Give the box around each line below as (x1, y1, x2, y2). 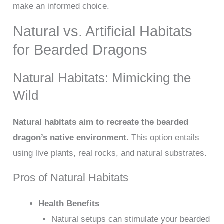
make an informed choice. (13, 1, 110, 11)
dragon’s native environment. (13, 133, 129, 143)
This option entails (129, 133, 200, 143)
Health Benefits (38, 199, 100, 209)
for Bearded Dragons (13, 42, 148, 58)
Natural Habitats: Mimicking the (13, 71, 191, 85)
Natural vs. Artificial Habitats (13, 23, 193, 40)
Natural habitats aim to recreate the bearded (13, 117, 189, 127)
